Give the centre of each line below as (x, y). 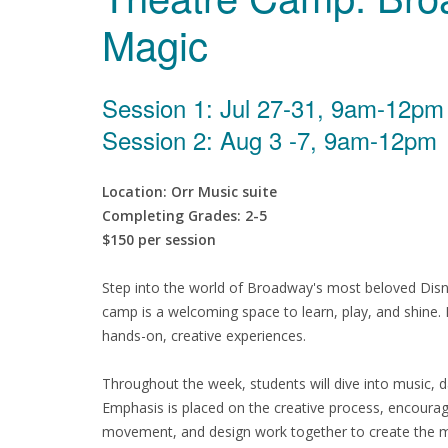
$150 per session (159, 239)
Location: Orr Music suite (189, 191)
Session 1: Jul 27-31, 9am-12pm (273, 107)
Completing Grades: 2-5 (184, 215)
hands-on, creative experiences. (204, 335)
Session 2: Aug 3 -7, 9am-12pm (269, 139)
